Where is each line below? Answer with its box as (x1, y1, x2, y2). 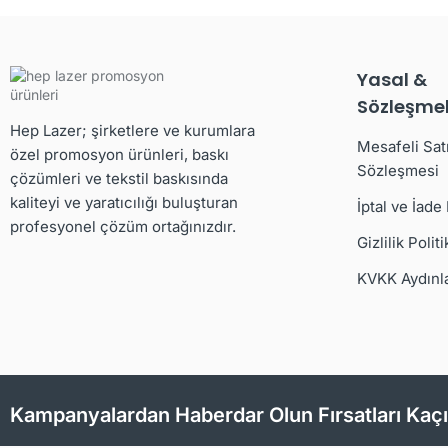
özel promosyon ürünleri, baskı (10, 145, 229, 165)
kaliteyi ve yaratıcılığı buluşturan (10, 193, 238, 213)
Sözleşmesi (356, 161, 439, 181)
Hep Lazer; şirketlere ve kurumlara (10, 121, 255, 141)
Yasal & (356, 67, 427, 93)
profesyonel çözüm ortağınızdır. (10, 217, 236, 237)
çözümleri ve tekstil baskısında (10, 169, 228, 189)
